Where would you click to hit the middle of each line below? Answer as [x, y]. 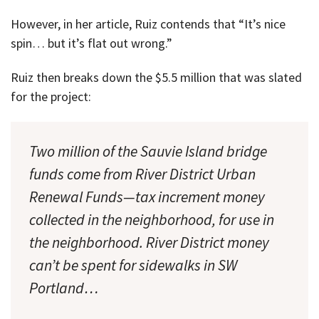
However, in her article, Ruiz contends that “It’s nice [148, 23]
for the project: [51, 97]
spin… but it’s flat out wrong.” [91, 43]
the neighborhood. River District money [149, 242]
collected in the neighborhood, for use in [152, 219]
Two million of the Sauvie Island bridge [148, 151]
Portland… [64, 288]
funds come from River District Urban [142, 174]
